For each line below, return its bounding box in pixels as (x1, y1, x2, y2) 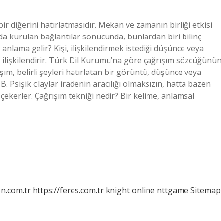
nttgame (157, 185, 188, 196)
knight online (106, 185, 155, 196)
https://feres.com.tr (33, 185, 104, 196)
